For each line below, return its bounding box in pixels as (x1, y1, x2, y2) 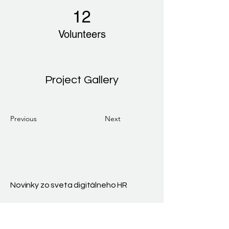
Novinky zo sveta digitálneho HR (10, 181, 129, 189)
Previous (10, 114, 37, 123)
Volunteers (58, 28, 106, 40)
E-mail (12, 213, 33, 221)
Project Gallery (45, 74, 119, 86)
